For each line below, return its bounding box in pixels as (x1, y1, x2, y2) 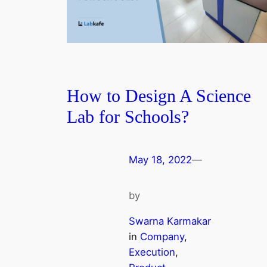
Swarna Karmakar (129, 215, 211, 227)
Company (140, 230, 184, 243)
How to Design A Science (67, 86, 251, 106)
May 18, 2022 (129, 154, 192, 166)
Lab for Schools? (67, 107, 189, 127)
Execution (129, 246, 175, 258)
